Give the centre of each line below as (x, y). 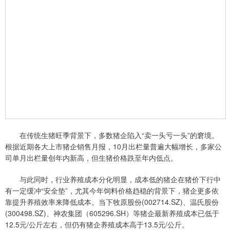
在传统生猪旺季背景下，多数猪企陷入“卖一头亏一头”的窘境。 (112, 135)
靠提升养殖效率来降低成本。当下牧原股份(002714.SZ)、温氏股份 (112, 202)
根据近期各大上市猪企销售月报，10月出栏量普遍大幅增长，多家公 (113, 147)
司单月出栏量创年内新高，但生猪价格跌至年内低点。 (91, 158)
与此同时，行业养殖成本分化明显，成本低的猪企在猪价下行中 (113, 179)
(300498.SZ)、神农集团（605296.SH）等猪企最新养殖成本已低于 (112, 213)
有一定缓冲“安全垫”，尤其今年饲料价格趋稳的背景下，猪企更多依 (112, 191)
